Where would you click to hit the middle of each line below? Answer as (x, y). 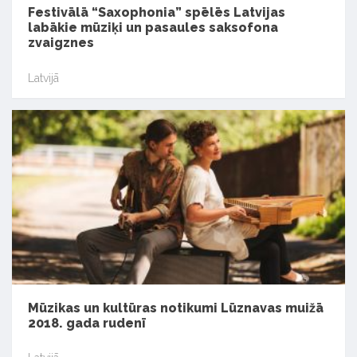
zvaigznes (61, 43)
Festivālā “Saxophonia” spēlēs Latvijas (157, 13)
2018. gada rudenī (87, 323)
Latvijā (43, 78)
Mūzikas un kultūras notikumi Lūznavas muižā (176, 308)
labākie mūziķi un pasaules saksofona (153, 28)
